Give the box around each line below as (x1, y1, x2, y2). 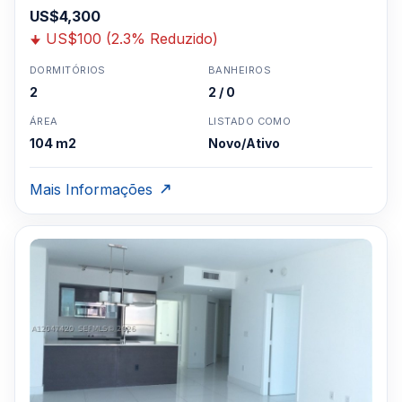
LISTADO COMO (208, 115, 292, 127)
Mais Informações (30, 180, 153, 198)
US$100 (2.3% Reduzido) (46, 30, 218, 48)
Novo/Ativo (208, 135, 280, 151)
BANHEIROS (208, 64, 271, 76)
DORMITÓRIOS (30, 64, 106, 76)
